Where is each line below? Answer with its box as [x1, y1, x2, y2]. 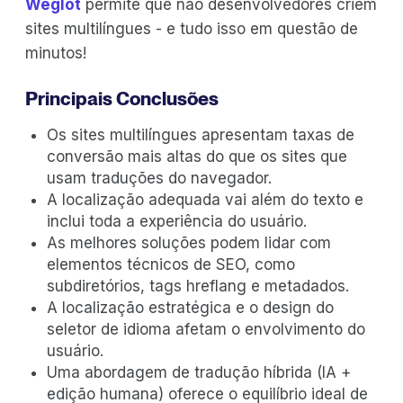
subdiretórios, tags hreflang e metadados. [47, 276, 349, 295]
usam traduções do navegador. [47, 168, 272, 187]
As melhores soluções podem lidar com [47, 233, 331, 252]
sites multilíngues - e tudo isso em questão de [25, 19, 358, 38]
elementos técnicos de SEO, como [47, 255, 295, 273]
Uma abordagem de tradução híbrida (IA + [47, 363, 351, 381]
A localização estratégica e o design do [47, 298, 334, 317]
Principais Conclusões [25, 86, 219, 110]
